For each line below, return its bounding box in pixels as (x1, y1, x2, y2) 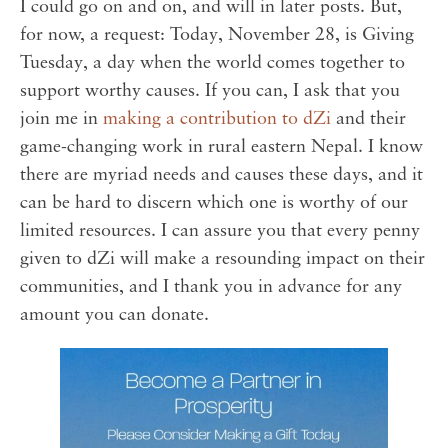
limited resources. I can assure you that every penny (20, 221, 420, 241)
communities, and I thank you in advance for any (20, 277, 402, 297)
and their (331, 109, 406, 129)
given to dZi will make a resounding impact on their (20, 249, 425, 269)
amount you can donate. (20, 305, 209, 325)
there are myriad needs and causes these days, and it (20, 165, 423, 185)
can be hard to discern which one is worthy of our (20, 193, 408, 213)
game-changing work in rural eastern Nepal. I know (20, 137, 423, 157)
